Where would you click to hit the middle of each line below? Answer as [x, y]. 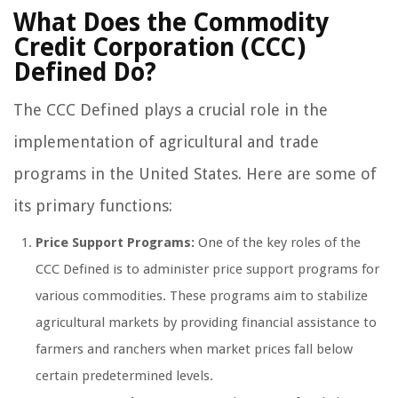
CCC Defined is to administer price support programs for [207, 270]
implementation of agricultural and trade [166, 142]
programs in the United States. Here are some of [195, 174]
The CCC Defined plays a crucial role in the [171, 110]
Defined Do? [85, 73]
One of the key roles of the [278, 243]
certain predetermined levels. [124, 376]
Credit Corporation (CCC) [159, 48]
